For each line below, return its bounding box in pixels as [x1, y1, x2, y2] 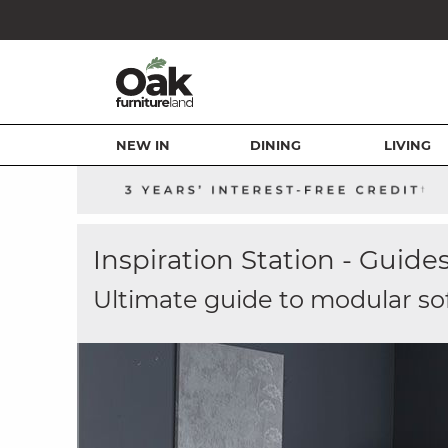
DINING [249, 137, 301, 153]
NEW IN [116, 137, 171, 153]
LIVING [384, 137, 432, 153]
